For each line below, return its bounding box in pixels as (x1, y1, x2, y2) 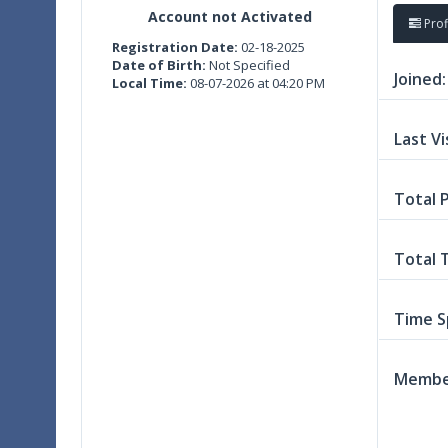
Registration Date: (112, 37, 238, 56)
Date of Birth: (112, 55, 206, 74)
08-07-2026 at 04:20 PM (187, 73, 325, 92)
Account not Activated (147, 6, 312, 26)
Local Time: (112, 73, 187, 92)
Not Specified (206, 55, 290, 74)
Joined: (394, 68, 446, 91)
